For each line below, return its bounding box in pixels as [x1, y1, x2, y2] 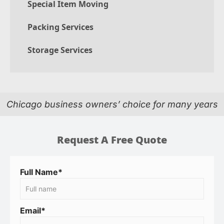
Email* [20, 205, 45, 215]
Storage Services [27, 45, 92, 56]
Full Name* [20, 167, 62, 177]
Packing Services [27, 22, 93, 33]
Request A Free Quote [57, 134, 167, 147]
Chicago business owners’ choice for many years [6, 99, 218, 109]
